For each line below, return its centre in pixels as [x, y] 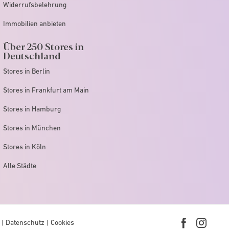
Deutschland [32, 55]
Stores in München [32, 128]
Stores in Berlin [27, 71]
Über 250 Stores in [43, 46]
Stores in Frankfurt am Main [46, 90]
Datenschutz [25, 222]
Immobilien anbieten [35, 23]
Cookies [62, 222]
